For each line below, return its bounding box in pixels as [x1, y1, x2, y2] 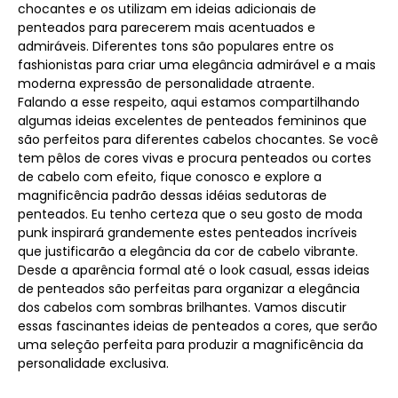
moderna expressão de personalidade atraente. [18, 75, 314, 92]
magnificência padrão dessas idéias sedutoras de [18, 187, 327, 204]
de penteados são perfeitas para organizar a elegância [18, 280, 360, 298]
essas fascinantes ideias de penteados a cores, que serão [18, 317, 378, 335]
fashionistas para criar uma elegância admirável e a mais [18, 56, 376, 74]
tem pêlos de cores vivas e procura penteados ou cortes [18, 149, 371, 167]
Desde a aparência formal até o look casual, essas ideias [18, 261, 370, 279]
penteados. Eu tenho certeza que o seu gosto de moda [18, 205, 362, 223]
